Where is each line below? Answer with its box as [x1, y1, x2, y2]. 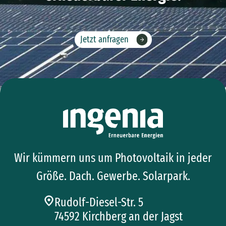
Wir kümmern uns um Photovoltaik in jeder [14, 151, 212, 165]
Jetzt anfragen [80, 34, 129, 45]
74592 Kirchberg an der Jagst [54, 209, 183, 224]
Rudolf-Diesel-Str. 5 [54, 195, 143, 210]
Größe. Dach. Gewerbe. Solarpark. [36, 169, 190, 184]
